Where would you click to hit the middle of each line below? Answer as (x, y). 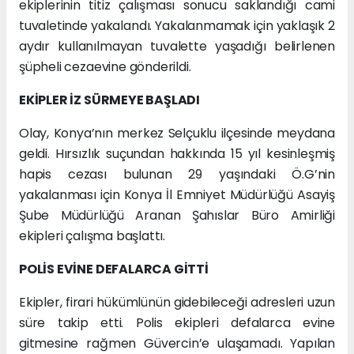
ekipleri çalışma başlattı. (92, 236)
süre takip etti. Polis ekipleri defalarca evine (177, 323)
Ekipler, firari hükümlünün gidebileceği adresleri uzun (177, 303)
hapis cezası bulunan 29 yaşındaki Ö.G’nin (177, 175)
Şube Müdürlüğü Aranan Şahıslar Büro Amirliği (177, 216)
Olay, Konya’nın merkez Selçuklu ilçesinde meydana (177, 134)
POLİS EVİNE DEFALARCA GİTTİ (114, 269)
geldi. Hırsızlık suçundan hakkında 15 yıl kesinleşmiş (177, 154)
